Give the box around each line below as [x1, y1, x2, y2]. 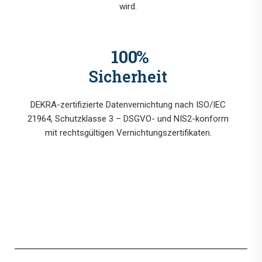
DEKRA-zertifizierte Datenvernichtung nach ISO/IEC [30, 99, 226, 111]
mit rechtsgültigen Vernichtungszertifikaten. [44, 127, 212, 139]
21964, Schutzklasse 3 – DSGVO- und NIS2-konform [27, 113, 229, 125]
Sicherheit [89, 66, 167, 87]
